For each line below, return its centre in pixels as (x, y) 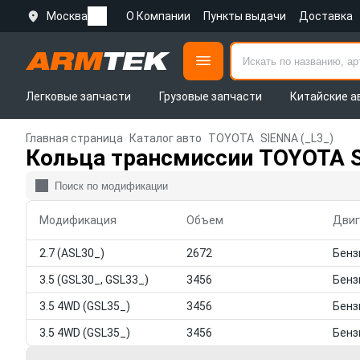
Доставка (326, 16)
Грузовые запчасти (210, 96)
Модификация (78, 220)
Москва (67, 16)
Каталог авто (166, 138)
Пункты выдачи (245, 16)
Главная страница (74, 138)
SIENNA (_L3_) (297, 138)
